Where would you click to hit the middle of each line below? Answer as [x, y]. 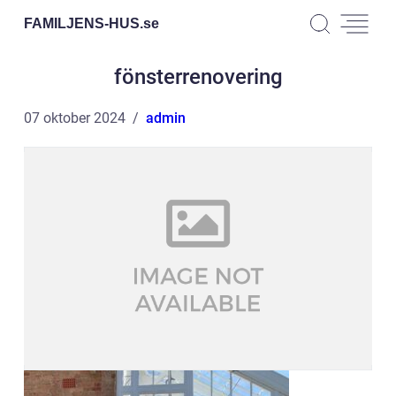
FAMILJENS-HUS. [84, 23]
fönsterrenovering [198, 77]
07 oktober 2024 [75, 118]
